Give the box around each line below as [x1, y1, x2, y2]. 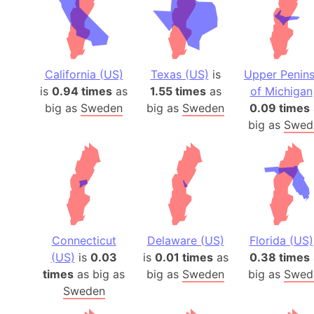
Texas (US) [150, 67, 209, 81]
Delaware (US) [146, 233, 224, 247]
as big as [74, 267, 125, 281]
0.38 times [249, 250, 310, 264]
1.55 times [149, 84, 206, 98]
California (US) [44, 67, 123, 81]
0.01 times [154, 250, 213, 264]
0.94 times [52, 84, 112, 98]
